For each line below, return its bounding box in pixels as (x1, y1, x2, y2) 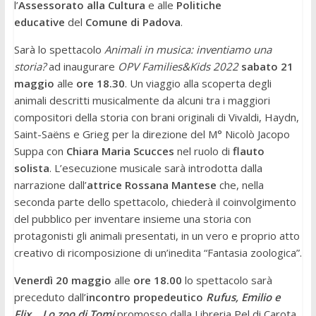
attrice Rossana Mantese (86, 178, 219, 193)
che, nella (219, 178, 264, 193)
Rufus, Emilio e (205, 290, 281, 305)
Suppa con (13, 144, 66, 159)
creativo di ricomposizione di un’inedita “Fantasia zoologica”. (13, 245, 302, 260)
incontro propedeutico (85, 290, 206, 305)
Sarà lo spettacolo (13, 42, 104, 57)
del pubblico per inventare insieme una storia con (13, 212, 251, 226)
